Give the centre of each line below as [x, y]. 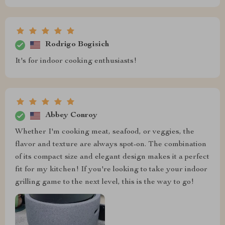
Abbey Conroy [71, 116]
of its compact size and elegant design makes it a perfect [112, 157]
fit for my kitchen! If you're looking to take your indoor [111, 170]
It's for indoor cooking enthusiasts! [76, 61]
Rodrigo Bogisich [77, 45]
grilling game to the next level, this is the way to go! [104, 182]
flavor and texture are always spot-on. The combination [111, 144]
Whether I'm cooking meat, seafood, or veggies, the [105, 132]
